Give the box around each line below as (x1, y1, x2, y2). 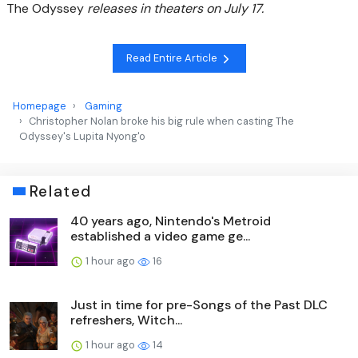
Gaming (85, 98, 122, 113)
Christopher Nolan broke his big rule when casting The (29, 113, 294, 128)
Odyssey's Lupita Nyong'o (19, 129, 145, 143)
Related (29, 181, 92, 201)
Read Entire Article (125, 51, 220, 66)
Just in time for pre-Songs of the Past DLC (70, 296, 328, 313)
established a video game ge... (70, 227, 250, 245)
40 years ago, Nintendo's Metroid (70, 212, 271, 229)
